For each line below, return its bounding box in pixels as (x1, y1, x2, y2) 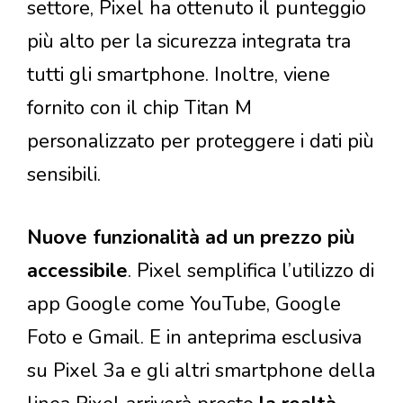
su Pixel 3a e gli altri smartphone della (27, 357, 375, 385)
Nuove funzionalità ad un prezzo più (27, 224, 354, 252)
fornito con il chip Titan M (27, 94, 252, 122)
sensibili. (27, 161, 101, 189)
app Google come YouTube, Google (27, 291, 341, 318)
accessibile (27, 257, 128, 285)
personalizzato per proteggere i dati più (27, 128, 374, 156)
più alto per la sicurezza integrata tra (27, 28, 351, 56)
